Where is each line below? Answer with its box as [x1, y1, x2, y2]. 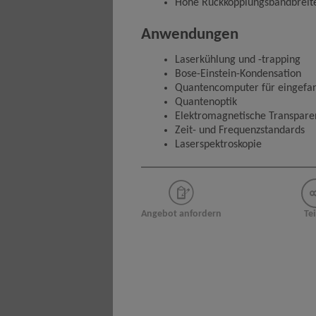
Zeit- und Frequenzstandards [175, 125, 305, 137]
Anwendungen [141, 26, 238, 43]
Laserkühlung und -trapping [175, 54, 300, 66]
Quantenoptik [175, 97, 237, 109]
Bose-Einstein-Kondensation [175, 68, 301, 80]
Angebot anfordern [141, 208, 221, 219]
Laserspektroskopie [175, 139, 262, 151]
